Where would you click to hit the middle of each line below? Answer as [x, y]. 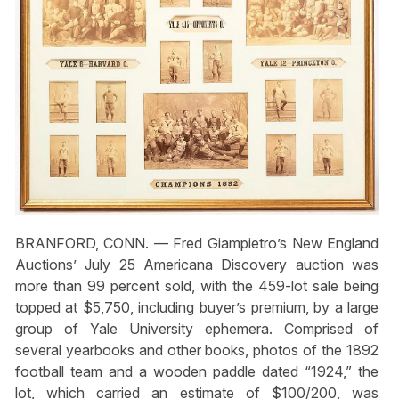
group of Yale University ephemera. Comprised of [197, 328]
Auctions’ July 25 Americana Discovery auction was [197, 264]
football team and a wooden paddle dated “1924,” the [197, 371]
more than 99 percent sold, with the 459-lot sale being [197, 285]
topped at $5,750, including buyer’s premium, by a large [197, 307]
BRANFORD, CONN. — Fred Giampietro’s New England [197, 243]
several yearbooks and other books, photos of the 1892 [197, 350]
